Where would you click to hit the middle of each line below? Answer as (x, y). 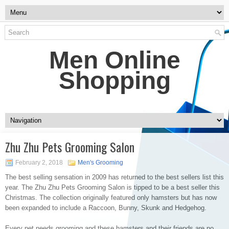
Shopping (114, 81)
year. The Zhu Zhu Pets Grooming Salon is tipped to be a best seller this (112, 187)
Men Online (114, 60)
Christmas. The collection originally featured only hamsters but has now (111, 198)
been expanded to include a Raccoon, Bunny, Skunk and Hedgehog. (106, 208)
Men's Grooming (100, 163)
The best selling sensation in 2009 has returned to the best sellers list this (114, 177)
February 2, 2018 (39, 163)
